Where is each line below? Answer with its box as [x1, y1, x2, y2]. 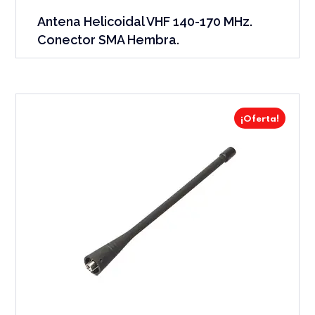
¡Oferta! [240, 114, 279, 124]
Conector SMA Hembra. [37, 32, 180, 47]
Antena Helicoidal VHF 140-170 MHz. [37, 13, 253, 29]
